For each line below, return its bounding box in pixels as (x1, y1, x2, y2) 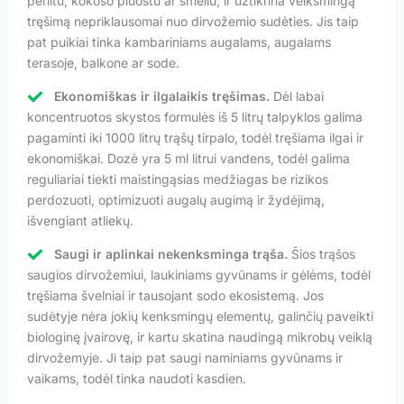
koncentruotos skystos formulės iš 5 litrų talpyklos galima (27, 108, 363, 124)
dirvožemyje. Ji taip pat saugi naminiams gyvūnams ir (27, 349, 343, 365)
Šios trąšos (288, 245, 355, 262)
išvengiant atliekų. (27, 212, 133, 228)
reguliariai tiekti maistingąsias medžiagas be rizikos (27, 170, 328, 187)
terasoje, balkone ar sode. (27, 54, 179, 70)
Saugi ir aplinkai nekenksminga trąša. (54, 245, 288, 262)
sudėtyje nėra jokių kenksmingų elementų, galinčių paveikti (27, 308, 373, 324)
